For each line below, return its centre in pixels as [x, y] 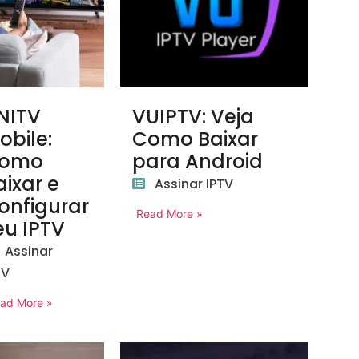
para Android [198, 161]
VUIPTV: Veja [194, 117]
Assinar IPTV [194, 184]
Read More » [170, 214]
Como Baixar [196, 139]
